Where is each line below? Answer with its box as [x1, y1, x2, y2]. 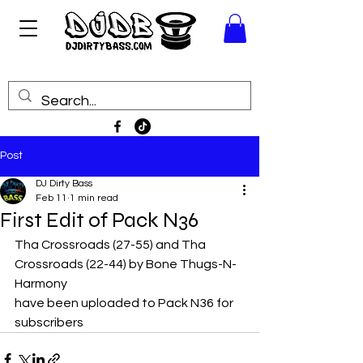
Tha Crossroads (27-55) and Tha [15, 237, 208, 251]
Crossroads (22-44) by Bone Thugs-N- [15, 257, 237, 271]
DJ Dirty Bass [36, 177, 92, 189]
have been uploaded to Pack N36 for [15, 296, 236, 310]
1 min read [70, 192, 118, 203]
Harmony [15, 276, 67, 290]
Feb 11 [36, 192, 67, 203]
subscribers [15, 315, 83, 329]
